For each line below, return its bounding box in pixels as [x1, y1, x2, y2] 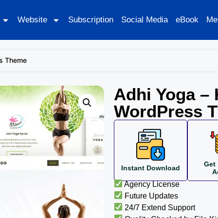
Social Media [121, 15, 168, 24]
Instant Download [121, 163, 181, 172]
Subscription [68, 15, 113, 24]
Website [18, 15, 47, 24]
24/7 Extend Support [123, 203, 196, 212]
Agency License [123, 180, 180, 188]
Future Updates [123, 191, 179, 200]
